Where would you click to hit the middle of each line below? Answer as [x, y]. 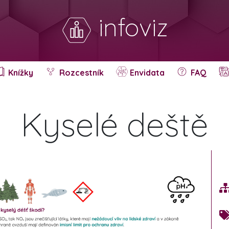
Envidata [146, 73]
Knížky [20, 73]
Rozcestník [81, 73]
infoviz [130, 27]
